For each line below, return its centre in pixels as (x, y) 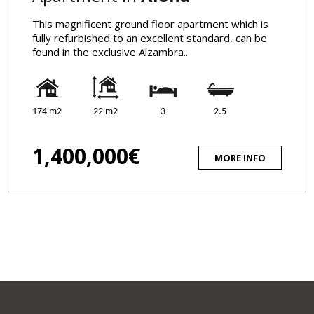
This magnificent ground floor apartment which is (150, 24)
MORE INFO (240, 158)
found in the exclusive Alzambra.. (110, 52)
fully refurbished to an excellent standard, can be (150, 38)
